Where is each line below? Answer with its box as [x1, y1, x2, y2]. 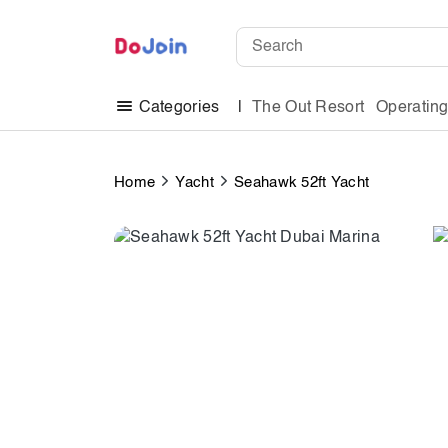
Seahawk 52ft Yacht [234, 174, 370, 190]
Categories [134, 100, 224, 117]
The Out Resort [252, 99, 365, 116]
